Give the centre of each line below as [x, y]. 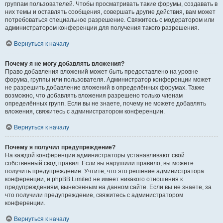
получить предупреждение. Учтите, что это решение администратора [105, 171]
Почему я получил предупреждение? [60, 147]
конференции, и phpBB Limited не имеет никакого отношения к [94, 179]
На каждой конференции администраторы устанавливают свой [95, 155]
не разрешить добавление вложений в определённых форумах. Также [105, 88]
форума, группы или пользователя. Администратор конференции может [108, 80]
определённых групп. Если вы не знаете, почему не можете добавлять [106, 104]
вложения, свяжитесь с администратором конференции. [85, 111]
